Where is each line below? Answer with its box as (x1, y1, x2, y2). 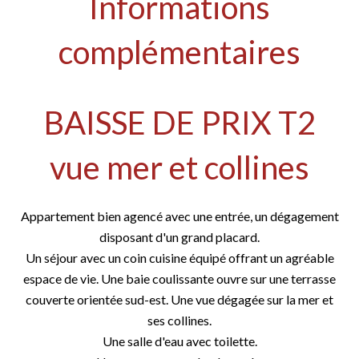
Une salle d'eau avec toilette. (102, 333, 257, 349)
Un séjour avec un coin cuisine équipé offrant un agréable (25, 250, 334, 265)
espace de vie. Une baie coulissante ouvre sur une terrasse (23, 271, 336, 286)
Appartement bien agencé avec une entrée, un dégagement (20, 208, 339, 224)
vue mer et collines (50, 148, 309, 187)
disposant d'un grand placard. (99, 229, 260, 244)
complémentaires (58, 33, 301, 71)
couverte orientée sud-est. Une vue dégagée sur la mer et (26, 292, 333, 307)
